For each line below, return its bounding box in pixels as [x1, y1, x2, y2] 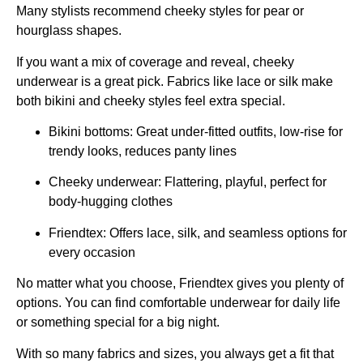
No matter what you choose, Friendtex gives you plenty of [16, 276, 344, 291]
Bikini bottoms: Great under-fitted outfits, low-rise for [49, 124, 343, 139]
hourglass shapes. [16, 23, 122, 38]
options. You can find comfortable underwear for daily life [16, 296, 340, 310]
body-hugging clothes [49, 194, 173, 209]
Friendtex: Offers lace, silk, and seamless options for [49, 225, 347, 240]
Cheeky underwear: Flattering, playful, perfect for [49, 175, 327, 190]
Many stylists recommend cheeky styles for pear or [16, 4, 304, 19]
